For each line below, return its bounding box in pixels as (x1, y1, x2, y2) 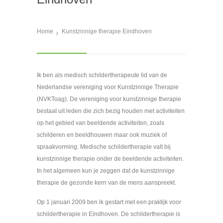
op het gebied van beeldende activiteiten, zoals (37, 119, 164, 126)
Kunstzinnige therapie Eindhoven (62, 27, 152, 35)
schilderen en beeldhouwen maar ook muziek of (37, 131, 167, 138)
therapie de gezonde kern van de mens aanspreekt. (37, 179, 176, 186)
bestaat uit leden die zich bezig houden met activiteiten (37, 107, 185, 114)
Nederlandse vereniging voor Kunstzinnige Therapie (37, 83, 179, 91)
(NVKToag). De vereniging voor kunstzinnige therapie (37, 95, 181, 103)
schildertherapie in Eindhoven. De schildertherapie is (37, 210, 180, 218)
